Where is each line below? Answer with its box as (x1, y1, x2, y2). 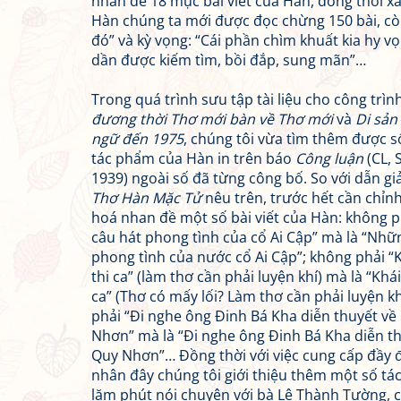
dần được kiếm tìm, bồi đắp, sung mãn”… (91, 50, 366, 70)
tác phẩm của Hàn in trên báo (91, 149, 295, 168)
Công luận (295, 149, 363, 168)
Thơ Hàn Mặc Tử (91, 188, 201, 208)
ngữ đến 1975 (91, 129, 183, 149)
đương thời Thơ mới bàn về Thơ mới (91, 109, 333, 129)
